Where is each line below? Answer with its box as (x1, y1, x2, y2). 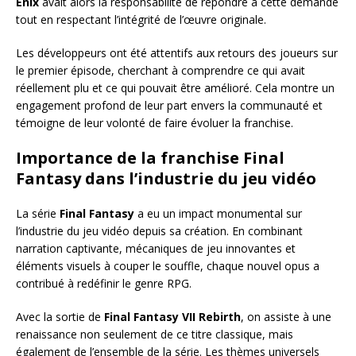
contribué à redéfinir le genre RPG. (16, 275, 192, 291)
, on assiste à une (241, 308, 331, 324)
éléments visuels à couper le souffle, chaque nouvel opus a (16, 257, 319, 273)
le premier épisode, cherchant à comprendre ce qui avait (16, 62, 305, 78)
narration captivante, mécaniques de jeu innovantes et (16, 240, 296, 256)
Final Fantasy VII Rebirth (104, 308, 241, 324)
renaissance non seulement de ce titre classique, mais (16, 326, 293, 342)
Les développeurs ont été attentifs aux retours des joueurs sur (16, 44, 338, 60)
